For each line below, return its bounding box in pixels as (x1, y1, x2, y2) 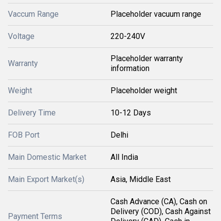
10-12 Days (110, 108, 151, 117)
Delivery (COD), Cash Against (110, 207, 211, 216)
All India (110, 152, 138, 162)
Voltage (8, 32, 35, 41)
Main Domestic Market (8, 152, 86, 162)
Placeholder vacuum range (110, 9, 201, 19)
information (110, 64, 149, 73)
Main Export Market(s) (8, 175, 84, 184)
